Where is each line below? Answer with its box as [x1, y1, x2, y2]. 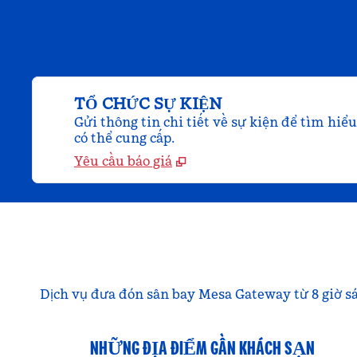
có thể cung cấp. [74, 130, 175, 146]
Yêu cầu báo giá [74, 153, 172, 169]
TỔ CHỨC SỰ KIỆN [74, 93, 222, 114]
